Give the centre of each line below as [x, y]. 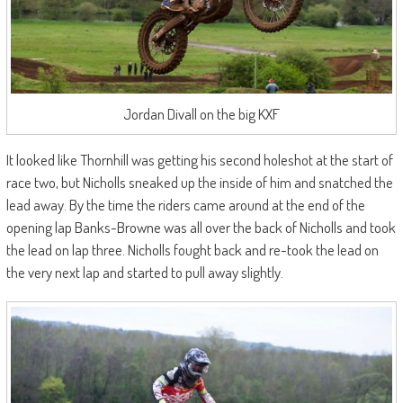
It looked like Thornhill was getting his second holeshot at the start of [199, 159]
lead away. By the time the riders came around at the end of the [185, 204]
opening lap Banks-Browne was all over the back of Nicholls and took [201, 227]
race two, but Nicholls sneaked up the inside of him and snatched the [199, 182]
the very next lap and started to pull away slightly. [144, 272]
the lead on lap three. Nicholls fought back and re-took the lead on [192, 249]
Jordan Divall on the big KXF [201, 113]
